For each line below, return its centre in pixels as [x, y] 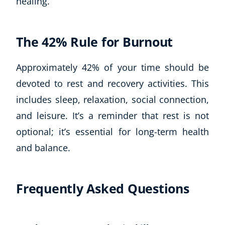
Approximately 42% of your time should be [113, 67]
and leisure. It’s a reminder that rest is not [113, 115]
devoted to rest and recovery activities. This [113, 83]
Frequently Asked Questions [103, 188]
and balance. [43, 147]
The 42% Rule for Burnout [94, 41]
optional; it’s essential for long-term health [113, 131]
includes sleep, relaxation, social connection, [113, 99]
